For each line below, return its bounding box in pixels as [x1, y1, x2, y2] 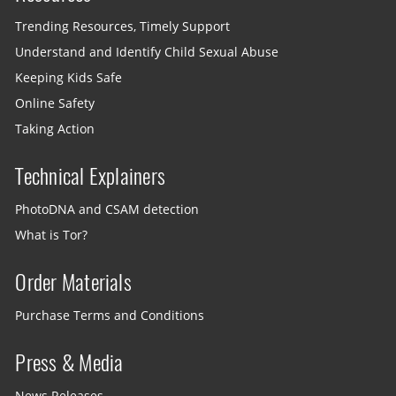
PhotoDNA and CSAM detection [15, 201, 200, 217]
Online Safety [15, 95, 95, 111]
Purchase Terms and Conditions [15, 308, 205, 324]
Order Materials [15, 267, 132, 296]
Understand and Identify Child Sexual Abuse [15, 43, 279, 60]
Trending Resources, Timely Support [15, 18, 231, 34]
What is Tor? [15, 227, 88, 244]
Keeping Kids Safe [15, 69, 123, 86]
